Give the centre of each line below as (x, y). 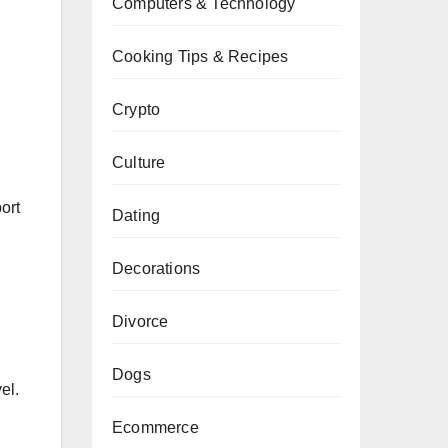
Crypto (136, 109)
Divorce (140, 321)
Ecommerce (155, 427)
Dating (136, 215)
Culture (139, 162)
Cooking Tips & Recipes (200, 56)
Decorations (156, 268)
